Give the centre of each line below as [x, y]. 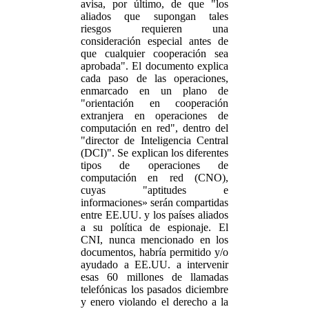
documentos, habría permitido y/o [154, 252]
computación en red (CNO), [154, 178]
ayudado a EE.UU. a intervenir [154, 265]
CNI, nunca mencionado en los [154, 240]
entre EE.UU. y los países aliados [154, 215]
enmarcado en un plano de [154, 91]
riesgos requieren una [154, 29]
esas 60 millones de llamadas [154, 277]
